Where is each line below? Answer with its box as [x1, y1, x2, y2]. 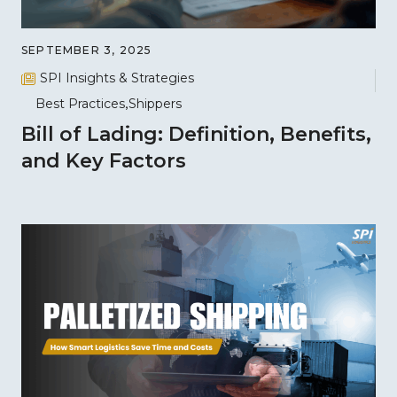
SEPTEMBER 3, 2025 [21, 43, 152, 57]
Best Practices [35, 95, 125, 112]
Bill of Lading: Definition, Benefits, [21, 121, 371, 146]
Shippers [128, 95, 182, 112]
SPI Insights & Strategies [40, 70, 194, 86]
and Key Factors [21, 148, 186, 173]
